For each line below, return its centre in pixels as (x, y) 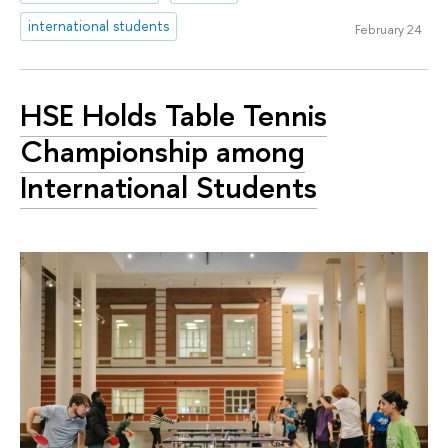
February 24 (388, 29)
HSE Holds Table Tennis (173, 115)
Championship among (162, 151)
